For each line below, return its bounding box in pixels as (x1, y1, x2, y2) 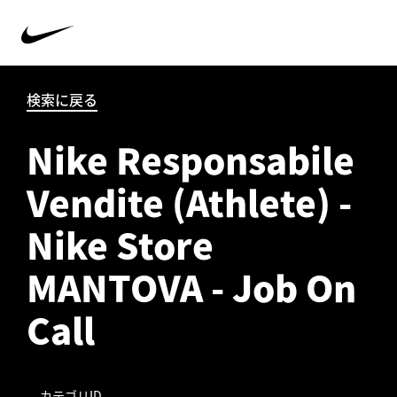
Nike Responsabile (27, 134, 354, 185)
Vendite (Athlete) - (27, 176, 352, 228)
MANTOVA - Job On (27, 261, 356, 313)
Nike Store (27, 219, 214, 270)
